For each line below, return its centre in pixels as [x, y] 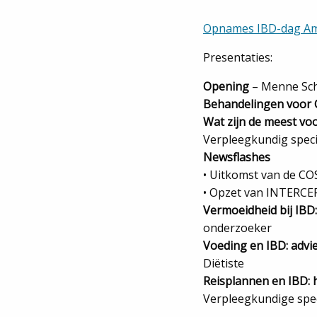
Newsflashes [237, 157]
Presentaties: [238, 57]
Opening [226, 86]
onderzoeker [237, 228]
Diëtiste [224, 263]
